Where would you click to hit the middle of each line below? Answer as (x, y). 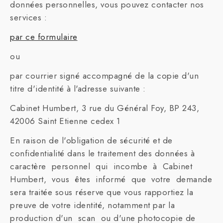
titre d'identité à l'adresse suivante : (78, 89)
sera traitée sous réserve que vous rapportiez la (102, 192)
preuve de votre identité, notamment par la (92, 205)
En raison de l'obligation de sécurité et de (91, 140)
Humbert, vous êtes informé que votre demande (111, 179)
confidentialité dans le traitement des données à (102, 153)
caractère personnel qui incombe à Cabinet (101, 166)
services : (28, 17)
